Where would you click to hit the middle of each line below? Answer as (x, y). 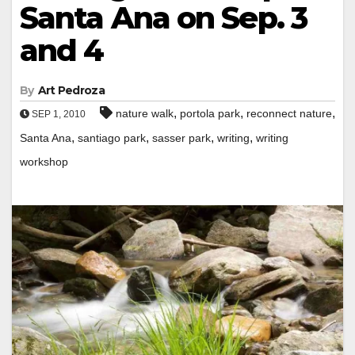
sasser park (181, 137)
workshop (44, 161)
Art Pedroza (71, 90)
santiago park (112, 137)
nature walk (145, 113)
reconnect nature (289, 113)
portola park (210, 113)
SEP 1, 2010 (57, 114)
